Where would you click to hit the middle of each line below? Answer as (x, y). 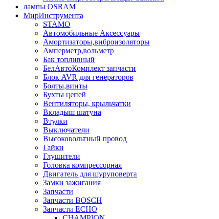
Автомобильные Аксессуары (91, 33)
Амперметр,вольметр (78, 50)
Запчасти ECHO (70, 209)
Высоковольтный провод (85, 138)
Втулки (55, 121)
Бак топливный (69, 59)
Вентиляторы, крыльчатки (87, 103)
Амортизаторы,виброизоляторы (96, 42)
